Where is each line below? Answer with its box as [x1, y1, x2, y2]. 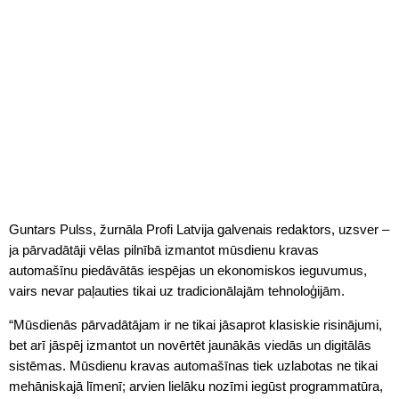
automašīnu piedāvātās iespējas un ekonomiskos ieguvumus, [9, 262, 367, 278]
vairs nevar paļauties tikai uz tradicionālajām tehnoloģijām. [9, 282, 345, 298]
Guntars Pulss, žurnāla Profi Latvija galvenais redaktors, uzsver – [9, 221, 389, 237]
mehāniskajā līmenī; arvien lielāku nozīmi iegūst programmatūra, [9, 378, 383, 394]
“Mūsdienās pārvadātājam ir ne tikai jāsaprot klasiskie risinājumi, [9, 316, 382, 332]
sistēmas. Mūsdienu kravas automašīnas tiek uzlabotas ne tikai [9, 357, 378, 373]
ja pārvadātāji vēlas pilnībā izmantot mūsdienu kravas [9, 241, 319, 257]
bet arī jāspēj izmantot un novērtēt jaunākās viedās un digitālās [9, 337, 371, 353]
